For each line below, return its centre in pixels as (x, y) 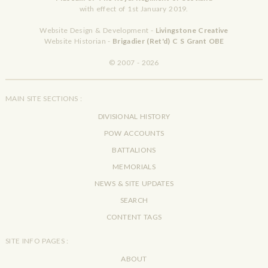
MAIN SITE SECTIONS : (44, 98)
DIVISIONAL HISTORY (134, 116)
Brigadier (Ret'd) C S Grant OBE (168, 41)
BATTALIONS (134, 150)
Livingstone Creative (192, 30)
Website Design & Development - (98, 30)
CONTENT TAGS (134, 217)
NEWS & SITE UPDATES (134, 183)
